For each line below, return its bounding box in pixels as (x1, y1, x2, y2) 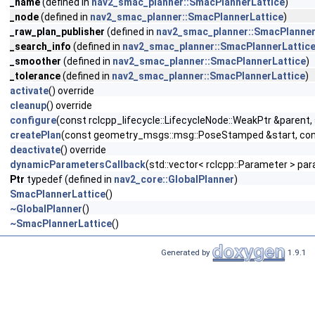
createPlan (10, 129, 61, 141)
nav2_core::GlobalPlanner (114, 174, 234, 185)
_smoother (10, 56, 61, 67)
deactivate (10, 144, 60, 155)
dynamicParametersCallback (10, 159, 146, 170)
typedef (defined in (25, 174, 114, 185)
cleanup (10, 100, 46, 111)
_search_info (10, 41, 71, 52)
